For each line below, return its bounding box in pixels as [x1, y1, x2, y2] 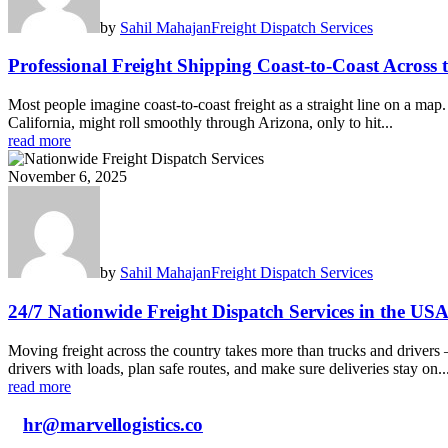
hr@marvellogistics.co [23, 414, 203, 436]
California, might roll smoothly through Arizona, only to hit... [8, 114, 393, 132]
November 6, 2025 [8, 168, 127, 186]
